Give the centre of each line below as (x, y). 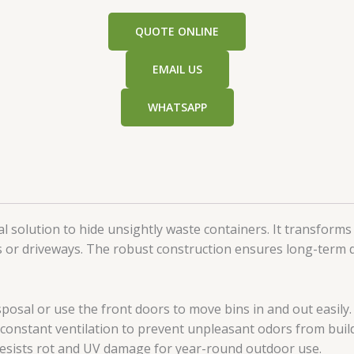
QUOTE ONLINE (177, 31)
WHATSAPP (177, 107)
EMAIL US (177, 69)
